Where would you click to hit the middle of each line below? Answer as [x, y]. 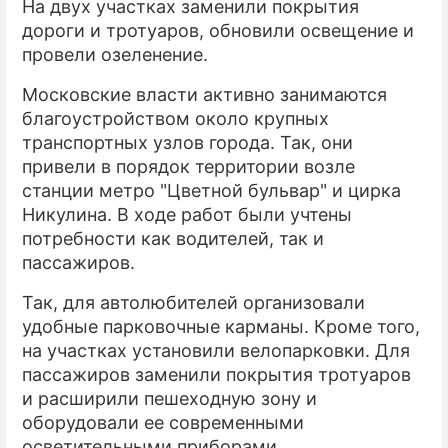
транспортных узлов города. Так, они [187, 142]
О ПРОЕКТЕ [322, 78]
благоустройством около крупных [175, 118]
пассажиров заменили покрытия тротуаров [216, 374]
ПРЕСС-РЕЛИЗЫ [342, 38]
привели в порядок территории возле [188, 166]
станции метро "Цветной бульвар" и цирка [211, 190]
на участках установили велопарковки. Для [216, 350]
